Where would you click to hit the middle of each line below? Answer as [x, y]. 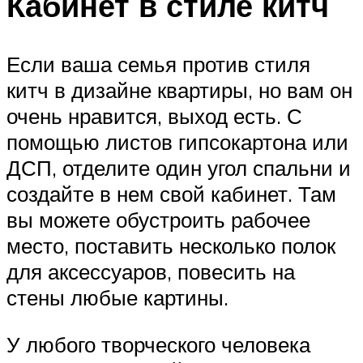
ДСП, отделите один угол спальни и [179, 167]
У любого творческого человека [158, 344]
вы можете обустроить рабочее [158, 219]
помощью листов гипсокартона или [177, 141]
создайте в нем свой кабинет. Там [171, 193]
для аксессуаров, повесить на [151, 271]
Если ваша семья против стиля [158, 64]
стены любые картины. [117, 297]
